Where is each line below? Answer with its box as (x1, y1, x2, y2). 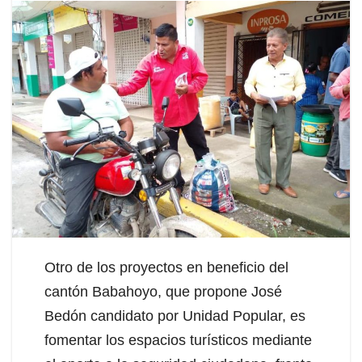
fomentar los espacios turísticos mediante (44, 331, 312, 348)
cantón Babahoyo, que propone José (44, 283, 282, 300)
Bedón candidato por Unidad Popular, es (44, 307, 305, 324)
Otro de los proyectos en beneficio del (44, 259, 288, 276)
